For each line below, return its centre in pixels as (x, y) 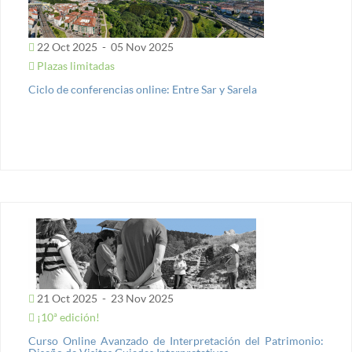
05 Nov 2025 (141, 47)
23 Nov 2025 (141, 298)
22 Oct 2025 (67, 47)
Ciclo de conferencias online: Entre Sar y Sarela (143, 89)
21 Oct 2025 (67, 298)
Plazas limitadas (75, 66)
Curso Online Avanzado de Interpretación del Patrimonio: (176, 341)
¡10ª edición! (67, 317)
